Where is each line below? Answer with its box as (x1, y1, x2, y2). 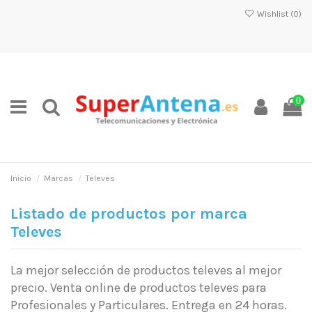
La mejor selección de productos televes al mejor (10, 262, 281, 278)
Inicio (10, 173, 31, 183)
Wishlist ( (254, 9, 293, 19)
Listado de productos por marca (10, 205, 247, 223)
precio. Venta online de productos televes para (10, 279, 267, 295)
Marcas (44, 173, 74, 183)
